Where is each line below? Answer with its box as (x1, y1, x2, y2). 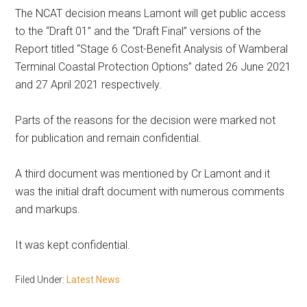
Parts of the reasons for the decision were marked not (15, 114, 276, 127)
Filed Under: (15, 274, 67, 286)
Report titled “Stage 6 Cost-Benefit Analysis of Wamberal (15, 42, 288, 56)
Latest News (66, 274, 121, 286)
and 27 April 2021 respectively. (15, 78, 162, 92)
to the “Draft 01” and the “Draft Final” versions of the (15, 25, 262, 38)
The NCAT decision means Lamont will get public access (15, 7, 286, 21)
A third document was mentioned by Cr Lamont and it (15, 167, 271, 181)
